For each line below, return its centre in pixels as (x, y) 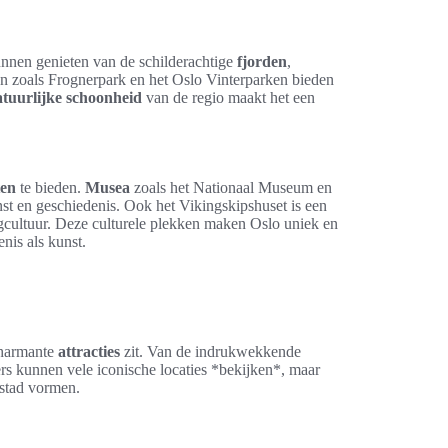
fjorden (262, 61)
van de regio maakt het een (228, 97)
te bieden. (50, 187)
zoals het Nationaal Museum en (231, 187)
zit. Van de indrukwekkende (210, 351)
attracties (89, 351)
